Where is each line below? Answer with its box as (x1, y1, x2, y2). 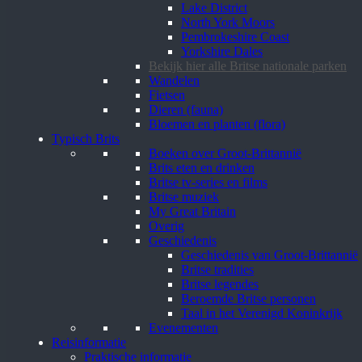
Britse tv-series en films (149, 175, 267, 189)
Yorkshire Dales (181, 44, 263, 58)
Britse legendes (181, 276, 259, 291)
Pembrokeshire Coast (181, 29, 289, 44)
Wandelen (149, 73, 200, 87)
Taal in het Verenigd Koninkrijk (181, 305, 343, 320)
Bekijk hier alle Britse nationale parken (149, 58, 347, 73)
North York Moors (181, 15, 275, 29)
